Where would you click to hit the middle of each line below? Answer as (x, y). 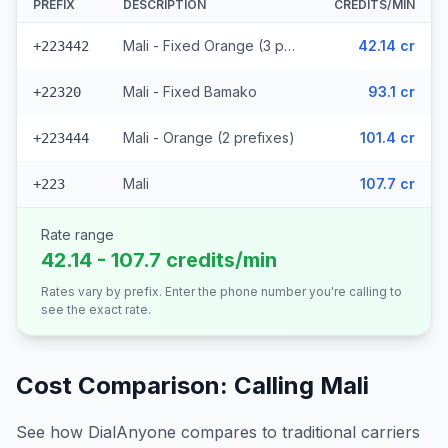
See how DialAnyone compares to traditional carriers (218, 432)
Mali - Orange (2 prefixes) (209, 137)
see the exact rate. (96, 309)
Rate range (77, 234)
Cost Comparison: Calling (168, 385)
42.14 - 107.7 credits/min (159, 260)
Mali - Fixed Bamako (190, 91)
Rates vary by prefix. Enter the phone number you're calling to (221, 291)
